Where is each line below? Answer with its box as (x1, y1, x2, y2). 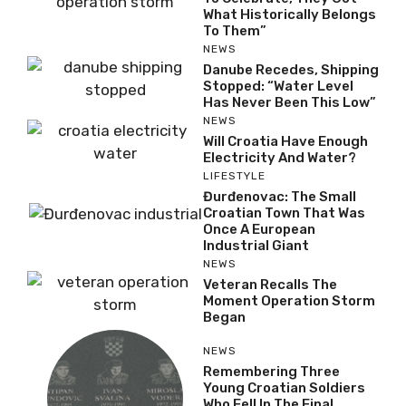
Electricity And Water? (203, 149, 356, 166)
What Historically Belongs (203, 5, 376, 23)
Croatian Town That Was (203, 204, 365, 221)
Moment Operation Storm (203, 292, 375, 309)
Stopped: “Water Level (203, 77, 353, 94)
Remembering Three (203, 363, 340, 380)
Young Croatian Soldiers (203, 380, 365, 396)
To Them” (203, 22, 266, 39)
